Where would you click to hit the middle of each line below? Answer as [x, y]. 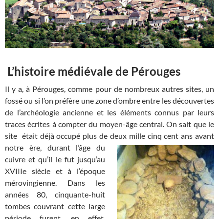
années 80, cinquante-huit [55, 195]
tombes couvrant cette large [55, 206]
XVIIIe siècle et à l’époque [55, 171]
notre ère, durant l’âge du [55, 148]
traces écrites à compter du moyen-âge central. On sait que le [109, 124]
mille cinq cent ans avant [172, 136]
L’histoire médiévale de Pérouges [93, 71]
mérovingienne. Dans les [55, 183]
